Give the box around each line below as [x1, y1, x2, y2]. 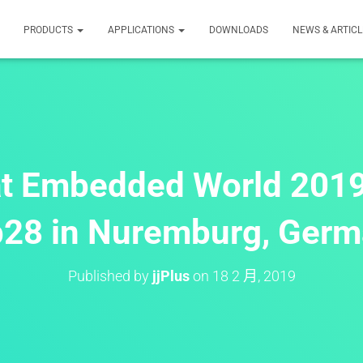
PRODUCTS [23, 24, 75, 36]
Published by [67, 267, 152, 284]
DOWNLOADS [209, 24, 268, 36]
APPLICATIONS [108, 24, 177, 36]
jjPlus [152, 267, 190, 284]
